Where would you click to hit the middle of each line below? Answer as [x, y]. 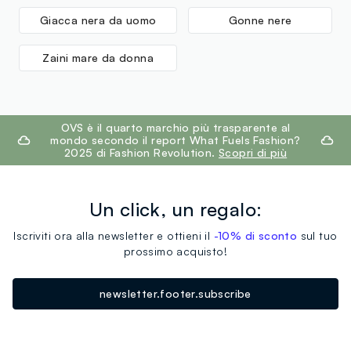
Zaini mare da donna [98, 57]
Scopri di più [253, 152]
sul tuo [317, 235]
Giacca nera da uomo [98, 20]
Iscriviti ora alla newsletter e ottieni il [114, 235]
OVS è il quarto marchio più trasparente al [175, 127]
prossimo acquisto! [175, 251]
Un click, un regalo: [175, 209]
